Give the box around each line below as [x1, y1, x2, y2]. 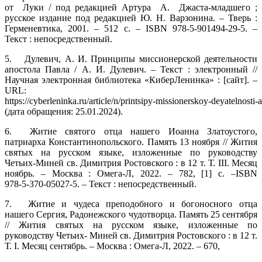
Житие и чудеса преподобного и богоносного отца [27, 198, 258, 209]
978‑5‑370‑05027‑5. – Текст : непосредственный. [5, 178, 196, 189]
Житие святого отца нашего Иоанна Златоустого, [29, 126, 257, 136]
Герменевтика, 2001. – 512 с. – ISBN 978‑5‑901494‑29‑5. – [5, 23, 257, 33]
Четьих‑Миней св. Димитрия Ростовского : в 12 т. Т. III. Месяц [5, 157, 257, 168]
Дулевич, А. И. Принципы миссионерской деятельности [25, 53, 258, 64]
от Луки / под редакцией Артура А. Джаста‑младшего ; [5, 2, 257, 12]
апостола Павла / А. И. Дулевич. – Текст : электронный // [5, 64, 257, 74]
